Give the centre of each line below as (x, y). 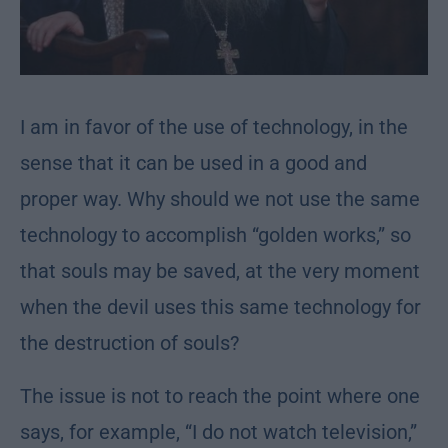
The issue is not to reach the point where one (220, 396)
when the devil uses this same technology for (220, 307)
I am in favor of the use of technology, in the (214, 127)
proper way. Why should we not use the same (220, 199)
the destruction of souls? (129, 343)
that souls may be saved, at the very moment (220, 271)
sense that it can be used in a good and (193, 163)
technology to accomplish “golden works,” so (215, 235)
